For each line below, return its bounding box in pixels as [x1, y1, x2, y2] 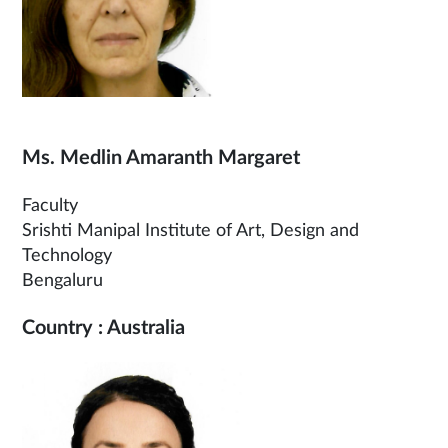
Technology [22, 247, 112, 265]
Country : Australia [22, 318, 185, 338]
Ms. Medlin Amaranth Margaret [22, 148, 300, 168]
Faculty [22, 197, 78, 215]
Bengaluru [22, 272, 103, 290]
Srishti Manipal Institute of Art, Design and [22, 222, 359, 240]
